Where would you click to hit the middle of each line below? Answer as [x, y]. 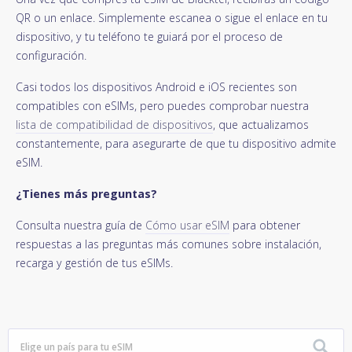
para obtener [265, 225]
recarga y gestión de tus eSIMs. [94, 262]
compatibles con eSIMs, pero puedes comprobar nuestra [162, 105]
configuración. [51, 55]
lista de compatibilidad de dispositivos [114, 124]
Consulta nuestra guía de [81, 225]
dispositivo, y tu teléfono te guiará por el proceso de [149, 36]
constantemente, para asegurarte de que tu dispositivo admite [176, 143]
